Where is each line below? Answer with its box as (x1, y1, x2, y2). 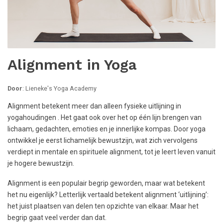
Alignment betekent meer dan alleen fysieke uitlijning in (7, 102, 181, 110)
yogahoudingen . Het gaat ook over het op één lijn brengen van (7, 113, 202, 121)
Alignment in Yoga (7, 56, 137, 73)
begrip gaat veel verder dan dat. (7, 213, 107, 222)
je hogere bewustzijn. (7, 159, 74, 167)
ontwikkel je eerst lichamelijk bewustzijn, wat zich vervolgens (7, 136, 198, 144)
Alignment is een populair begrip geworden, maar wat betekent (7, 179, 205, 187)
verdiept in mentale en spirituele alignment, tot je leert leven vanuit (7, 148, 216, 156)
